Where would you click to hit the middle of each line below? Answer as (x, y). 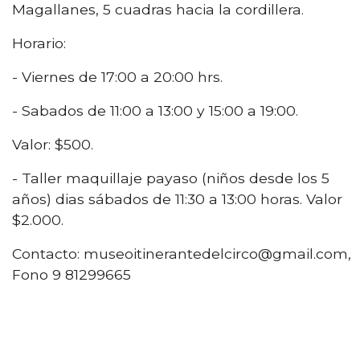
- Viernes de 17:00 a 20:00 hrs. (117, 76)
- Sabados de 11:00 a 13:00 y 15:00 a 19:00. (155, 110)
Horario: (39, 43)
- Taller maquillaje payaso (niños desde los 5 (171, 178)
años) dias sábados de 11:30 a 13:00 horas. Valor (177, 198)
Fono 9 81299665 (72, 274)
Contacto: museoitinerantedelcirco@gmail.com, (182, 253)
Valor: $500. (53, 144)
